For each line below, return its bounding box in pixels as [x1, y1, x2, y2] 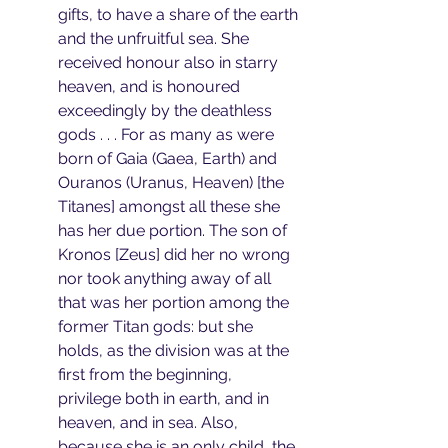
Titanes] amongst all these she [58, 197, 284, 216]
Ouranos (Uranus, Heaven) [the [58, 173, 288, 192]
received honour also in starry [58, 53, 282, 72]
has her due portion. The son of [58, 221, 291, 240]
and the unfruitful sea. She [58, 29, 253, 48]
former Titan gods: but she [58, 317, 257, 336]
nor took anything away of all [58, 269, 275, 288]
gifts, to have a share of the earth [58, 5, 302, 24]
